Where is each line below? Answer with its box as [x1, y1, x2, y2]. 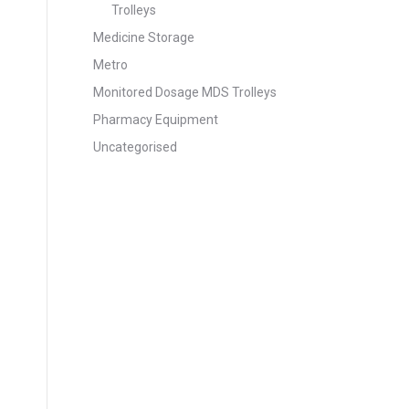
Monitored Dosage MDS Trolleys [93, 85, 277, 100]
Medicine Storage [93, 30, 194, 45]
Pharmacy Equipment [93, 112, 218, 127]
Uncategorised [93, 140, 177, 154]
